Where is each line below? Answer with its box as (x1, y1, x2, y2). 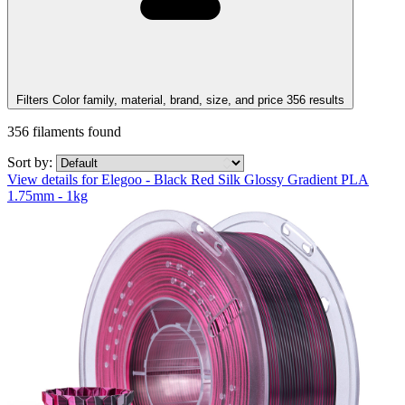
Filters (16, 92, 49, 107)
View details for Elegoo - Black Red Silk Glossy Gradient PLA (7, 171, 369, 187)
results (309, 92, 344, 107)
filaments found (29, 123, 121, 139)
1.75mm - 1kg (7, 187, 88, 203)
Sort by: (7, 154, 56, 170)
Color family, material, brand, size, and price (52, 92, 287, 107)
